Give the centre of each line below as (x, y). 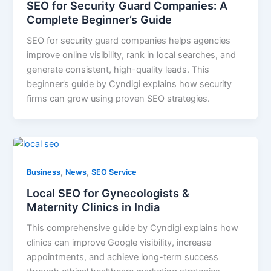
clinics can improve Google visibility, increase (119, 242)
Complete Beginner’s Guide (100, 20)
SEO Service (114, 172)
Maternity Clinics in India (93, 207)
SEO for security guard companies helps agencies (129, 41)
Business (44, 172)
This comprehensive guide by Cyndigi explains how (133, 228)
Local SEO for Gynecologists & (108, 193)
